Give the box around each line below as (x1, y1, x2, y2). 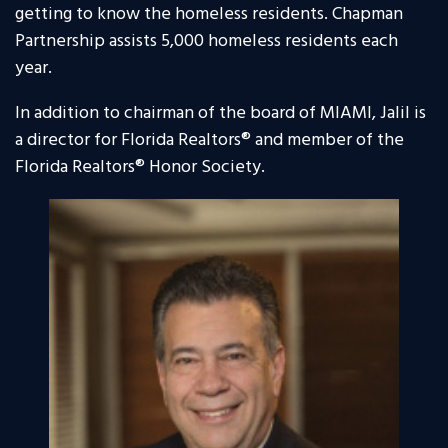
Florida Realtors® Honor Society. (15, 153, 265, 183)
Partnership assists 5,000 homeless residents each (15, 27, 398, 57)
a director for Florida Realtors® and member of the (15, 126, 404, 156)
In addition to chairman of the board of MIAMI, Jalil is (15, 99, 426, 129)
